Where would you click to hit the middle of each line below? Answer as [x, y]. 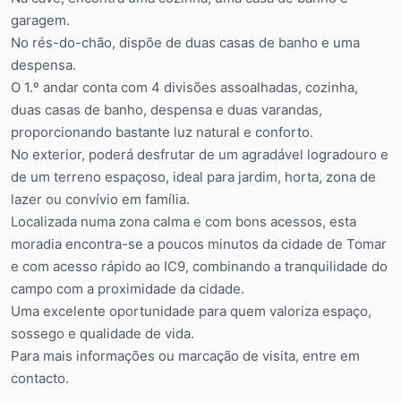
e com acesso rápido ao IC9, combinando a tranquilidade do [199, 266]
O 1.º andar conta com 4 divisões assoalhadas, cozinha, [184, 87]
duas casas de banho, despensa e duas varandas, [166, 109]
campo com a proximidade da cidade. [128, 288]
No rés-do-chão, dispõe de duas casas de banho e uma [185, 42]
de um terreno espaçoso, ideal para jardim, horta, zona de [193, 176]
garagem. [40, 20]
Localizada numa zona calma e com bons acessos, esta [183, 221]
